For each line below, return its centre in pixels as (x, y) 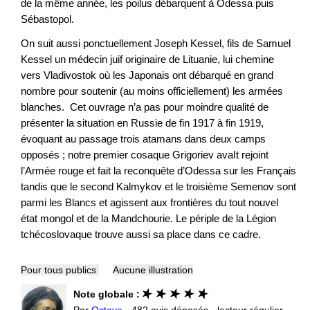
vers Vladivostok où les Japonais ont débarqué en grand (147, 75)
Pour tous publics (60, 270)
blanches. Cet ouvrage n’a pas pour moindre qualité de (145, 107)
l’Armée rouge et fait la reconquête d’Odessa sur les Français (158, 170)
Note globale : (108, 294)
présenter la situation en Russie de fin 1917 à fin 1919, (142, 122)
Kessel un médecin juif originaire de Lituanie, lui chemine (147, 59)
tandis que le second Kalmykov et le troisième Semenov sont (158, 186)
